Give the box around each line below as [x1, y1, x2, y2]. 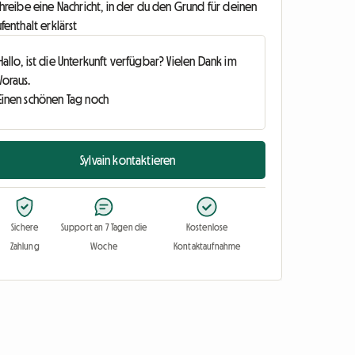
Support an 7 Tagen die [60, 223, 147, 233]
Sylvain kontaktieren [80, 154, 176, 167]
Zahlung [10, 242, 40, 252]
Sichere [11, 223, 39, 233]
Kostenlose [185, 223, 228, 233]
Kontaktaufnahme [173, 242, 241, 252]
